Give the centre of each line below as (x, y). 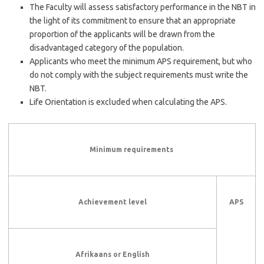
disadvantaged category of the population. (107, 48)
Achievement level (113, 202)
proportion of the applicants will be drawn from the (122, 34)
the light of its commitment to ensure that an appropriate (133, 21)
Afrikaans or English (113, 254)
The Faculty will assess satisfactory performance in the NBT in (143, 7)
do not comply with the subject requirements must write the (139, 75)
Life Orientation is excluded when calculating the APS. (128, 102)
